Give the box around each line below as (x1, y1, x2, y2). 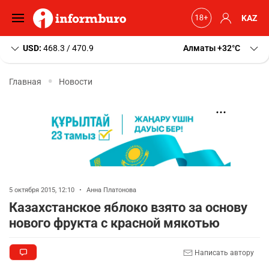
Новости (59, 76, 92, 86)
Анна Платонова (86, 186, 136, 194)
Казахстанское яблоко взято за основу (9, 200, 247, 215)
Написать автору (193, 248, 254, 257)
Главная (9, 76, 41, 86)
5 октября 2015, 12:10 (9, 186, 76, 194)
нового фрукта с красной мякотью (9, 216, 220, 231)
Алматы (183, 43, 216, 53)
